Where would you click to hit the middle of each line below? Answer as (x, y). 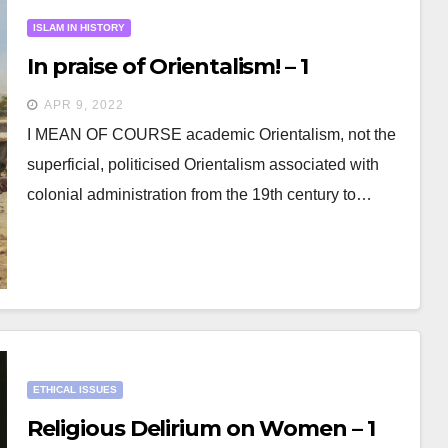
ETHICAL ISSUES (74, 389)
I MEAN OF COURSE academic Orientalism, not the (211, 134)
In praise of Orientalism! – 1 (167, 66)
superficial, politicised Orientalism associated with (202, 164)
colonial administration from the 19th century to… (199, 194)
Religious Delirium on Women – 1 (200, 428)
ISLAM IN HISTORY (78, 27)
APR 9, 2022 (83, 105)
